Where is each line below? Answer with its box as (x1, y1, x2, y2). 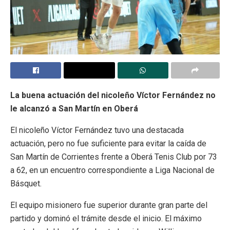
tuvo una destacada (112, 125, 184, 136)
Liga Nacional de (155, 165, 215, 176)
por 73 (192, 152, 217, 162)
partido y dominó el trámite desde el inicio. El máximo (10, 214, 202, 224)
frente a (99, 152, 131, 162)
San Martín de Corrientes (10, 152, 99, 162)
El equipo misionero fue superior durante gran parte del (10, 200, 207, 210)
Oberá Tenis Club (131, 152, 192, 162)
